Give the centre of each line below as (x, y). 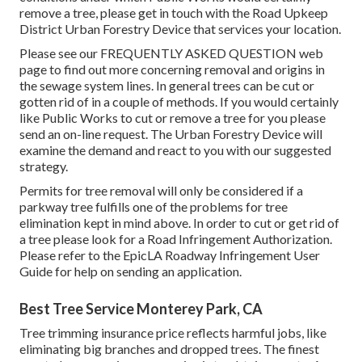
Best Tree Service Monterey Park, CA (141, 309)
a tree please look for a (83, 239)
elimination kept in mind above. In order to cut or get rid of (179, 223)
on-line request (104, 134)
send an (41, 134)
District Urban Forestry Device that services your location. (180, 29)
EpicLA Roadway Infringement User (221, 255)
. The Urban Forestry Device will (234, 134)
